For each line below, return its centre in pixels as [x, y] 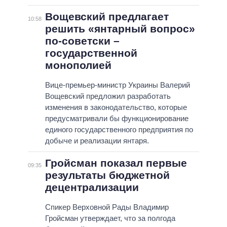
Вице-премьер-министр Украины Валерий [117, 85]
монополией [78, 65]
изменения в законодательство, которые [116, 107]
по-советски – [82, 41]
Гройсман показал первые [116, 163]
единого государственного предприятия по [119, 130]
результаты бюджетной [107, 175]
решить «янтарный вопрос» [120, 29]
